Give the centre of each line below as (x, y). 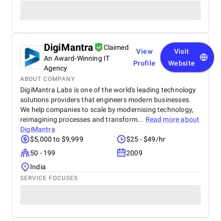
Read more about (172, 119)
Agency (56, 68)
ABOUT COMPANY (48, 79)
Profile (144, 63)
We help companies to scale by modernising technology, (107, 110)
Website (182, 63)
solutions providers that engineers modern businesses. (106, 100)
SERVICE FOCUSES (49, 178)
